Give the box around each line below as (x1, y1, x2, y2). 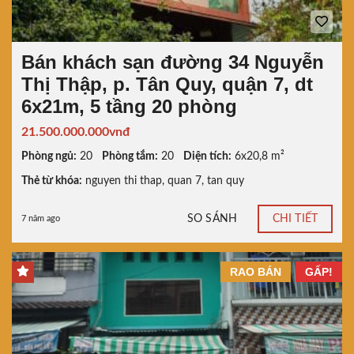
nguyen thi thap (85, 175, 162, 187)
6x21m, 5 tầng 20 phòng (21, 96, 237, 118)
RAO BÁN (230, 265, 281, 279)
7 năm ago (21, 214, 60, 224)
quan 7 (168, 175, 201, 187)
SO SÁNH (187, 213, 237, 224)
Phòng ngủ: (21, 151, 77, 163)
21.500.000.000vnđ (21, 126, 130, 139)
